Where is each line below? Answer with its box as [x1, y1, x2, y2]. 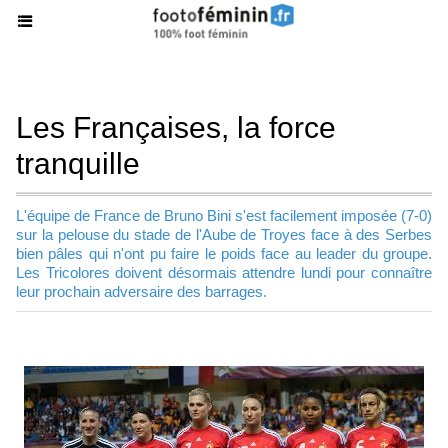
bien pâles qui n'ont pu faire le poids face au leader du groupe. [16, 245, 432, 262]
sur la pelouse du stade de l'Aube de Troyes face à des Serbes [16, 226, 432, 243]
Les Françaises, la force [16, 111, 336, 144]
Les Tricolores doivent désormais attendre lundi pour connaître [16, 264, 432, 281]
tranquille [16, 147, 140, 180]
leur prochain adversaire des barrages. [16, 283, 267, 300]
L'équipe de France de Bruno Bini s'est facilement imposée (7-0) [16, 207, 432, 224]
